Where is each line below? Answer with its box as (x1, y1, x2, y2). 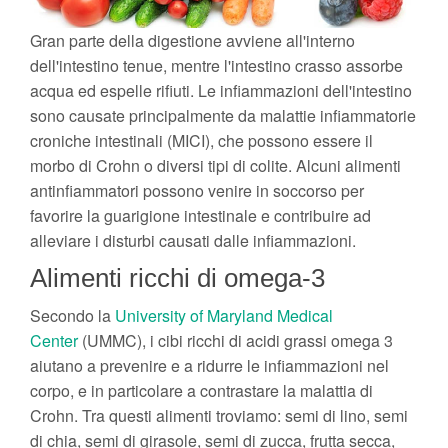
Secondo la (30, 303, 115, 327)
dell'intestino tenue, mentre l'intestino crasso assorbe (30, 53, 403, 77)
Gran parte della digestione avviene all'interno (30, 28, 355, 52)
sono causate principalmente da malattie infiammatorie (30, 103, 416, 127)
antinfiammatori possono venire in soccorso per (30, 178, 364, 202)
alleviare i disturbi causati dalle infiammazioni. (30, 228, 356, 252)
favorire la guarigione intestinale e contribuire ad (30, 203, 371, 227)
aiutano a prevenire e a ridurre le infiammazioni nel (30, 353, 389, 377)
